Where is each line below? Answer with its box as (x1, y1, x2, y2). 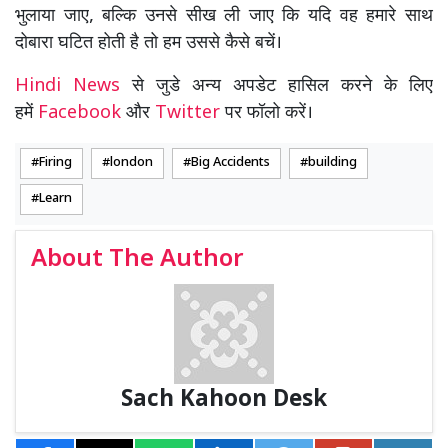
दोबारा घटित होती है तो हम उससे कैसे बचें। (15, 31, 282, 55)
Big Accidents (191, 154, 270, 171)
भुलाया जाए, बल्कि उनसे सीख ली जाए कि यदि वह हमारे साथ (15, 4, 433, 28)
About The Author (31, 243, 244, 276)
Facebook (38, 101, 121, 125)
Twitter (155, 101, 220, 125)
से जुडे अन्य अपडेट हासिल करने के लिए (132, 74, 433, 98)
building (308, 154, 357, 171)
